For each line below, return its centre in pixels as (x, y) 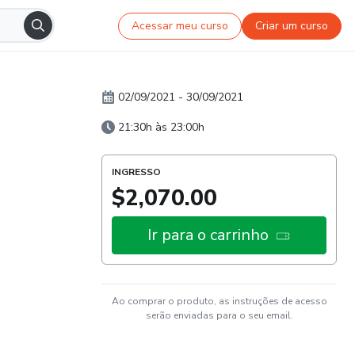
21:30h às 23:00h (161, 127)
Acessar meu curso (180, 25)
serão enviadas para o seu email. (219, 315)
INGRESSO (136, 172)
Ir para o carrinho (208, 235)
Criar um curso (292, 25)
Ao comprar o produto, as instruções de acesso (219, 301)
